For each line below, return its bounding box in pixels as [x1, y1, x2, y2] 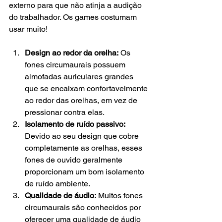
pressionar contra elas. [25, 108, 105, 117]
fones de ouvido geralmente [25, 155, 124, 165]
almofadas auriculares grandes [25, 72, 135, 82]
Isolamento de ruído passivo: [25, 119, 125, 129]
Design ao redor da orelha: [25, 48, 118, 58]
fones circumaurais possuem [25, 60, 127, 70]
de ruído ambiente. [25, 179, 90, 189]
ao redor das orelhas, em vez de [25, 96, 139, 106]
